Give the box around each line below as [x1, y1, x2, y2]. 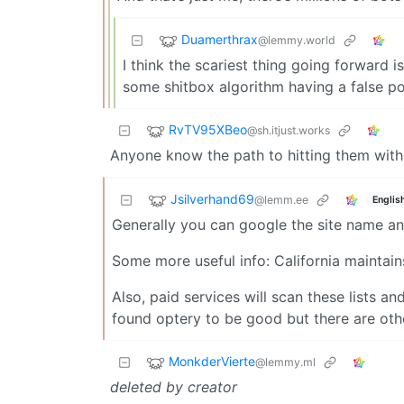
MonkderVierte [169, 353, 255, 370]
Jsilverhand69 [170, 191, 254, 207]
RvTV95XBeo [169, 122, 247, 138]
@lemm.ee [254, 193, 308, 207]
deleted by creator [110, 378, 237, 397]
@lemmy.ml [255, 355, 316, 370]
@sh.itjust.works [247, 124, 330, 138]
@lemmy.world [258, 33, 335, 48]
